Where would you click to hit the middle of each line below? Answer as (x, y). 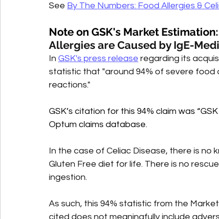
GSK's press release (98, 59)
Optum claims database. (98, 125)
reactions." (71, 85)
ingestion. (69, 177)
